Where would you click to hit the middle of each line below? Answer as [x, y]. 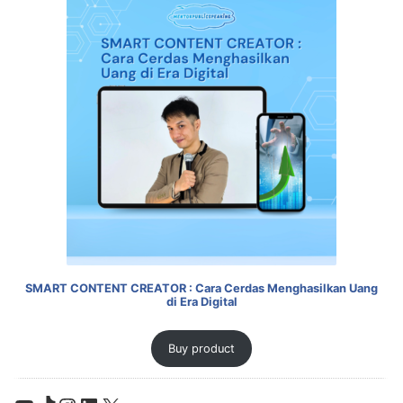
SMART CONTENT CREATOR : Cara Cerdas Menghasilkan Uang [201, 288]
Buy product [201, 348]
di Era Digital [201, 302]
